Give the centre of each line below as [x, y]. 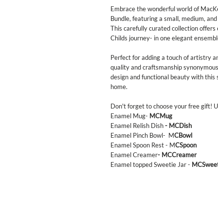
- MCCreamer [177, 155]
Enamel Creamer [134, 155]
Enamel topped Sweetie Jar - [151, 165]
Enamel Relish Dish [137, 126]
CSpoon [186, 145]
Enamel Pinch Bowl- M [142, 136]
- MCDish [178, 126]
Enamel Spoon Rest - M [143, 145]
